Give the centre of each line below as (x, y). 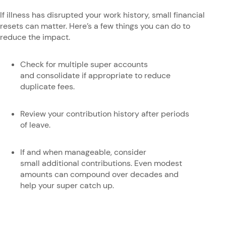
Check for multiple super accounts (84, 64)
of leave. (36, 125)
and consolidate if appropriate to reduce (95, 75)
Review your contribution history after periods (105, 114)
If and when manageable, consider (83, 152)
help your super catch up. (69, 185)
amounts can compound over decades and (99, 174)
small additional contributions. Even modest (101, 163)
